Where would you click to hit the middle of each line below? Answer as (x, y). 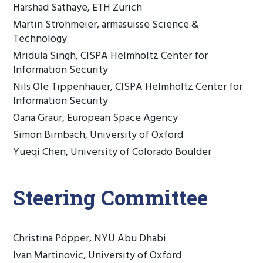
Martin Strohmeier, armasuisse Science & (106, 25)
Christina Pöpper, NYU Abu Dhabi (90, 239)
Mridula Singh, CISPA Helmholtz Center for (111, 56)
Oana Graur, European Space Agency (96, 118)
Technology (40, 39)
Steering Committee (111, 197)
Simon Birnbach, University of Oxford (98, 135)
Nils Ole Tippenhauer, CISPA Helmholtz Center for (128, 87)
